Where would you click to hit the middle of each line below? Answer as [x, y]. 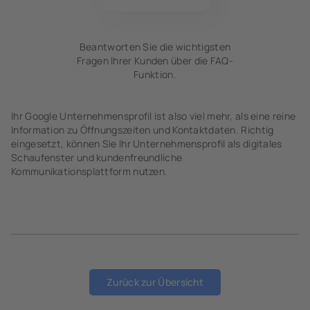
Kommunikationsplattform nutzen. [90, 171]
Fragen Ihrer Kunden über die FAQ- [155, 61]
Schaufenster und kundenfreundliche [97, 157]
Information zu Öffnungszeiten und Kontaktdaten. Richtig [143, 130]
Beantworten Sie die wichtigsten [155, 47]
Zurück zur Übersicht [155, 282]
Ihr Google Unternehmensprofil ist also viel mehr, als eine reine [154, 116]
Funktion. [155, 74]
